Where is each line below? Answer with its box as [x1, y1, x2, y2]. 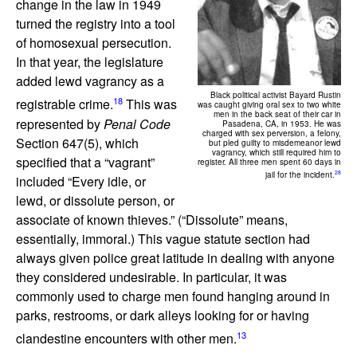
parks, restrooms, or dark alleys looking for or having [16, 305, 309, 324]
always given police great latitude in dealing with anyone [16, 248, 335, 267]
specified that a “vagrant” [16, 152, 155, 171]
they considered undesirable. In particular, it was [16, 267, 287, 286]
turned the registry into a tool [16, 14, 175, 33]
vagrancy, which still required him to [212, 147, 341, 159]
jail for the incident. [265, 169, 335, 181]
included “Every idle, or [16, 171, 146, 190]
